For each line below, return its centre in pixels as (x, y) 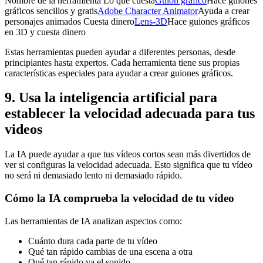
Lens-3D (151, 21)
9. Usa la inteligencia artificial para (111, 98)
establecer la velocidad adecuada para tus (130, 114)
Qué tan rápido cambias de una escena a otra (110, 251)
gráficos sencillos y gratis (51, 11)
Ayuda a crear (224, 11)
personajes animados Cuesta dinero (70, 21)
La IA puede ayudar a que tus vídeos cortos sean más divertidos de (128, 154)
